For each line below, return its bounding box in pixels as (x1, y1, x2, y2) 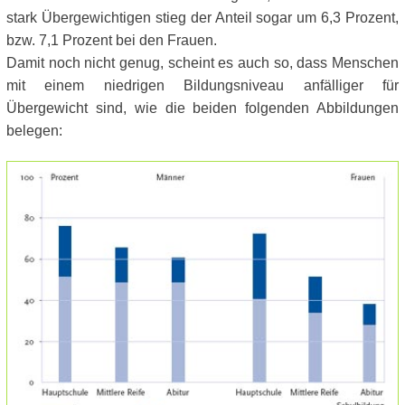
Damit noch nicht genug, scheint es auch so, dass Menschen (6, 55, 399, 71)
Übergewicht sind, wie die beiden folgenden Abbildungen (6, 100, 399, 116)
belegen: (6, 123, 62, 138)
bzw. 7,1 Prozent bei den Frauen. (6, 33, 217, 48)
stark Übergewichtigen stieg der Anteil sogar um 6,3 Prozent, (6, 10, 399, 25)
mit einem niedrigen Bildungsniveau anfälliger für (6, 78, 399, 93)
